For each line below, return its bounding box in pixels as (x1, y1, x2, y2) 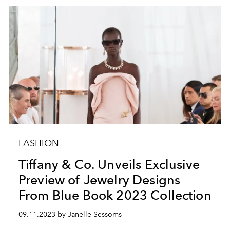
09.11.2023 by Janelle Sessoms (18, 210, 122, 219)
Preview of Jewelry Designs (18, 172, 181, 187)
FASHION (18, 138, 59, 149)
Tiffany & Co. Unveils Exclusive (18, 157, 200, 172)
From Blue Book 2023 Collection (18, 187, 212, 203)
